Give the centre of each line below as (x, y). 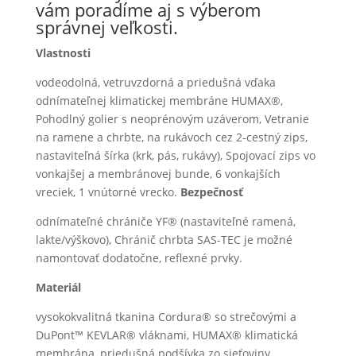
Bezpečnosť (211, 192)
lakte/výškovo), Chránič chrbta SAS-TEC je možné (164, 240)
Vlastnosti (63, 53)
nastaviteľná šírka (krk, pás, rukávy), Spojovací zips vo (175, 155)
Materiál (58, 287)
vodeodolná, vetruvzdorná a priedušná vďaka (155, 82)
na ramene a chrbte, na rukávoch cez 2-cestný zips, (171, 137)
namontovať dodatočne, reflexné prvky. (139, 258)
